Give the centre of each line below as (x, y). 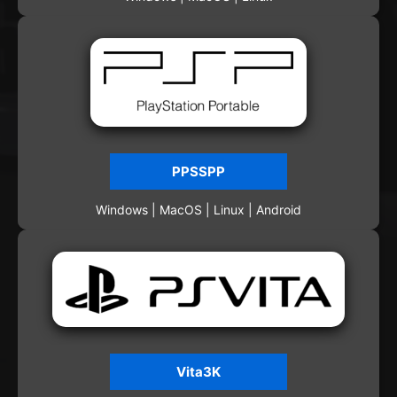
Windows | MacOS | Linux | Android (198, 210)
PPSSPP (198, 172)
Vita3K (198, 372)
